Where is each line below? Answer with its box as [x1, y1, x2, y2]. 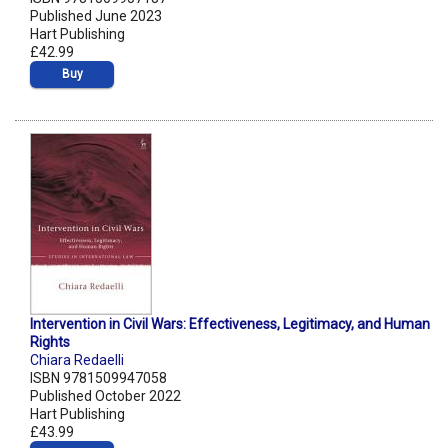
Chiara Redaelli [30, 352, 124, 369]
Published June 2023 [30, 8, 162, 25]
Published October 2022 [30, 388, 181, 405]
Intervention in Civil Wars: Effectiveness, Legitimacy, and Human [30, 316, 430, 333]
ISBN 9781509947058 [30, 370, 167, 387]
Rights [30, 334, 70, 351]
